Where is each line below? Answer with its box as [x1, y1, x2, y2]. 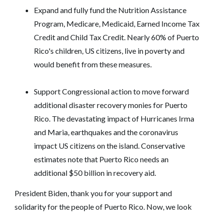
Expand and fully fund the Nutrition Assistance [34, 5, 186, 15]
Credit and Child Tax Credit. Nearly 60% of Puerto [34, 32, 199, 42]
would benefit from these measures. [34, 59, 152, 69]
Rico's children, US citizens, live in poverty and [34, 46, 185, 55]
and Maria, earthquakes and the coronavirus [34, 127, 178, 137]
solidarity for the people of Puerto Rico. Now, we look [15, 201, 192, 211]
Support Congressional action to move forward [34, 86, 189, 96]
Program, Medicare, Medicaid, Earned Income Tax [34, 18, 200, 28]
